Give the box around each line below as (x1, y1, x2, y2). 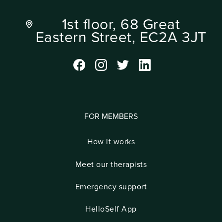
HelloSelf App (85, 204, 137, 214)
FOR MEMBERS (84, 111, 138, 121)
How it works (87, 137, 135, 147)
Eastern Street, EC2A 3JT (35, 28, 207, 47)
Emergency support (75, 181, 147, 192)
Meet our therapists (75, 159, 147, 169)
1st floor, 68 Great (61, 15, 180, 34)
